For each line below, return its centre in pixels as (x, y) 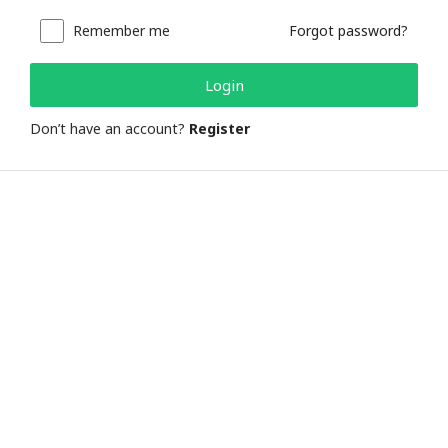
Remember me (119, 30)
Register (219, 128)
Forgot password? (348, 30)
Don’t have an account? (109, 128)
